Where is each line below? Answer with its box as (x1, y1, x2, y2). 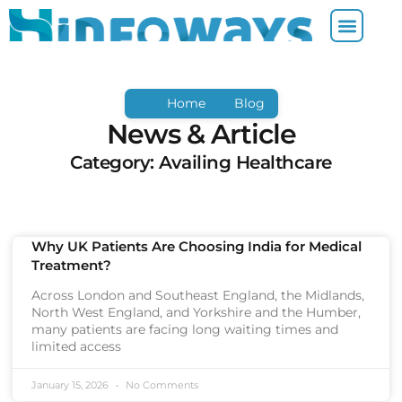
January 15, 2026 (31, 379, 111, 391)
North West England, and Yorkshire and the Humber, (31, 304, 361, 320)
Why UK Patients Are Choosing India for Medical (31, 238, 362, 255)
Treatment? (31, 257, 111, 274)
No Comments (123, 379, 198, 391)
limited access (31, 338, 121, 354)
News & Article (106, 118, 296, 151)
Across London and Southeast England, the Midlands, (31, 287, 364, 303)
